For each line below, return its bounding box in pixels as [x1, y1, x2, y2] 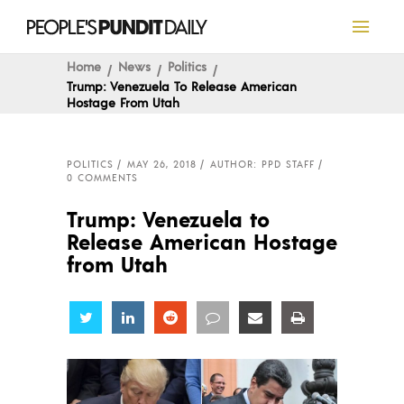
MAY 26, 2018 [127, 158, 197, 170]
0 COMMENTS [67, 171, 138, 184]
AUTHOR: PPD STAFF [210, 158, 315, 170]
